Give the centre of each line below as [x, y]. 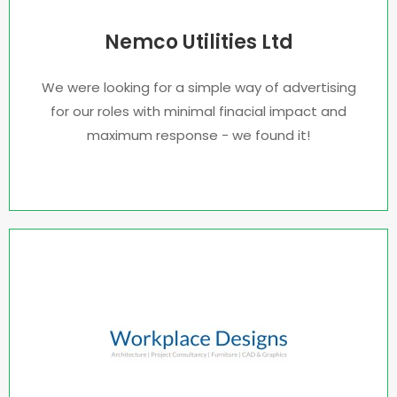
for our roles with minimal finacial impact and [198, 111]
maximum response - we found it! [198, 135]
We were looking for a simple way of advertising [198, 87]
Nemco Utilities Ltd [198, 42]
